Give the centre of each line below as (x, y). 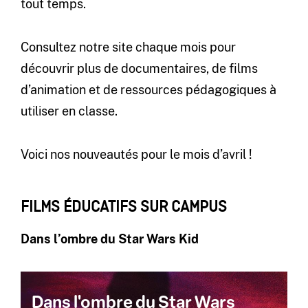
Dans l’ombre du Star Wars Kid (109, 239)
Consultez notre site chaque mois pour (128, 47)
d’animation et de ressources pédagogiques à (148, 89)
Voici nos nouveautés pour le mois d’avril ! (136, 154)
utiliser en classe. (69, 111)
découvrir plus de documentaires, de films (139, 68)
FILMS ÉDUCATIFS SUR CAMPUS (123, 207)
